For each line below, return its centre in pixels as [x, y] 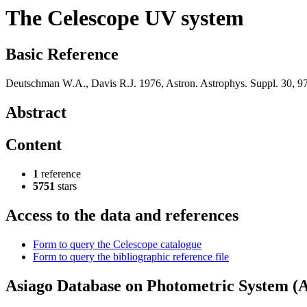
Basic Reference [62, 54]
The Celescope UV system [125, 18]
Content [34, 145]
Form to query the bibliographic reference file [131, 256]
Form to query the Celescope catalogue [117, 244]
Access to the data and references [122, 215]
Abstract [36, 113]
